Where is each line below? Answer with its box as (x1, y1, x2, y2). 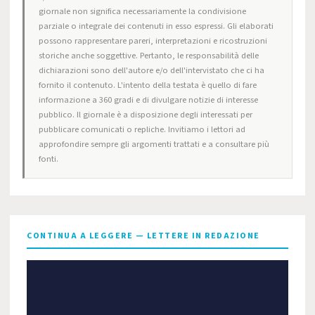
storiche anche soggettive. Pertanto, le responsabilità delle (39, 49, 259, 62)
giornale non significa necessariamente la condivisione (39, 5, 246, 18)
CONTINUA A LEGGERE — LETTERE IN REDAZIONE (27, 230, 260, 242)
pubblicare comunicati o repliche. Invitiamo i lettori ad (39, 123, 245, 136)
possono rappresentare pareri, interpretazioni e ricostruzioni (39, 34, 267, 47)
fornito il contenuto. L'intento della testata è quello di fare (39, 79, 257, 91)
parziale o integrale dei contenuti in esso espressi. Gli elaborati (39, 20, 274, 32)
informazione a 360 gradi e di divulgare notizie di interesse (39, 94, 258, 106)
